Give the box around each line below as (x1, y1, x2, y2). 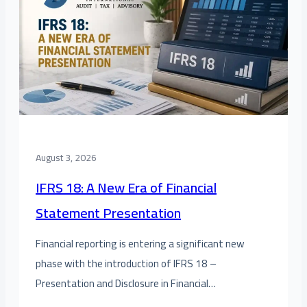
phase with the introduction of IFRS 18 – (36, 253, 217, 273)
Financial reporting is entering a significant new (36, 233, 245, 254)
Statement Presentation (36, 199, 181, 225)
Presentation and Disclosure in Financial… (36, 273, 216, 293)
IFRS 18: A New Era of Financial (36, 174, 217, 200)
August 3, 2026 (36, 148, 97, 167)
